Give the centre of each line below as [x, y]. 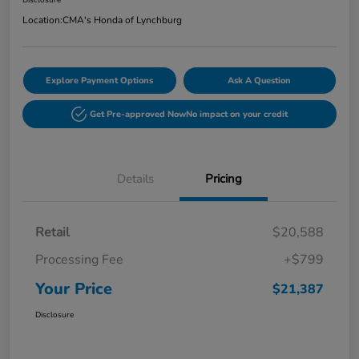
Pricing [224, 179]
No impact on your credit [237, 115]
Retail [52, 233]
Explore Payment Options [100, 81]
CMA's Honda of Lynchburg [122, 20]
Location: [42, 20]
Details [135, 179]
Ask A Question [260, 81]
